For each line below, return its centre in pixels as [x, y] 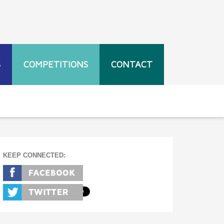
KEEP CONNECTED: [34, 155]
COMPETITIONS [56, 64]
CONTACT [132, 64]
